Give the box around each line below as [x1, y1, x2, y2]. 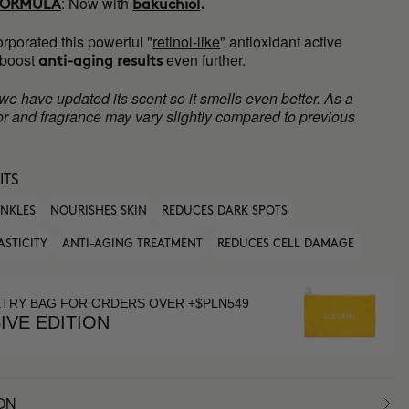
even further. [163, 49, 246, 70]
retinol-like [152, 31, 221, 52]
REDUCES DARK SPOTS [162, 205, 288, 216]
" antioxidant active [220, 31, 343, 52]
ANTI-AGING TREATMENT [62, 238, 204, 249]
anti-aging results [38, 55, 163, 68]
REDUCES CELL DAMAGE [217, 238, 355, 249]
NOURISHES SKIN [50, 205, 148, 216]
